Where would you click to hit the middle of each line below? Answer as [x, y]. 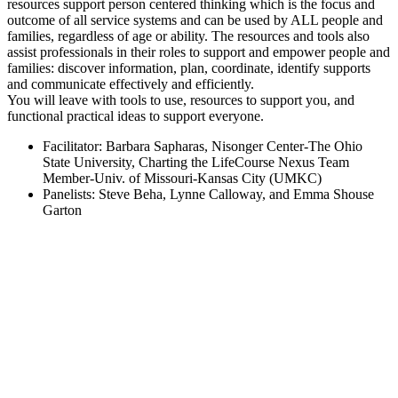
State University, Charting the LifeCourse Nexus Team [196, 163]
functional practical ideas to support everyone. [135, 116]
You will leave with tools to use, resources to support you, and [181, 100]
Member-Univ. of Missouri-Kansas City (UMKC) [182, 179]
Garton [62, 211]
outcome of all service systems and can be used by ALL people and [195, 20]
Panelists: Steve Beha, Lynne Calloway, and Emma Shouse [208, 195]
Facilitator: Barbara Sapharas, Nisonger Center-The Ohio [203, 147]
